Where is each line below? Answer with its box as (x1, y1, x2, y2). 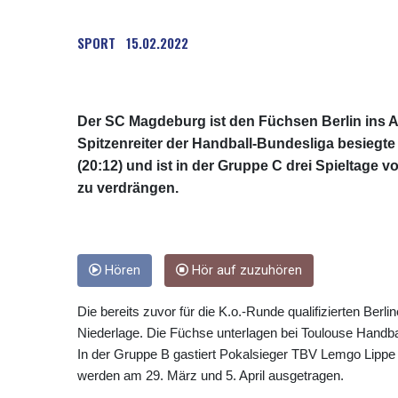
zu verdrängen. (77, 180, 179, 196)
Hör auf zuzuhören (188, 263, 302, 279)
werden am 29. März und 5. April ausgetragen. (77, 368, 344, 384)
